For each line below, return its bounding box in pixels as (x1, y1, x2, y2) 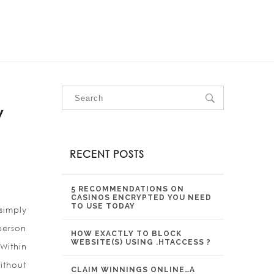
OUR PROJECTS (93, 20, 158, 31)
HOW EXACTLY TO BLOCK (71, 229, 182, 238)
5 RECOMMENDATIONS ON (71, 185, 184, 193)
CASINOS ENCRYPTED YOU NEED (71, 193, 212, 202)
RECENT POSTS (70, 147, 144, 160)
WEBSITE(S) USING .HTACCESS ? (71, 238, 211, 246)
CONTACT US (189, 20, 246, 31)
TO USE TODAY (71, 202, 135, 210)
